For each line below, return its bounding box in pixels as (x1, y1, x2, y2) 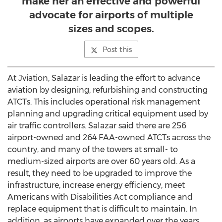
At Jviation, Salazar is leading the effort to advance (7, 73, 200, 83)
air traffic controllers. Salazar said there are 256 (7, 121, 186, 130)
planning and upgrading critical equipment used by (7, 109, 208, 118)
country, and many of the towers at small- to (7, 145, 178, 154)
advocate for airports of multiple (29, 9, 193, 21)
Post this (102, 45, 132, 54)
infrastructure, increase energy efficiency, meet (7, 180, 185, 190)
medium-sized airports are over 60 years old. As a (7, 157, 195, 166)
